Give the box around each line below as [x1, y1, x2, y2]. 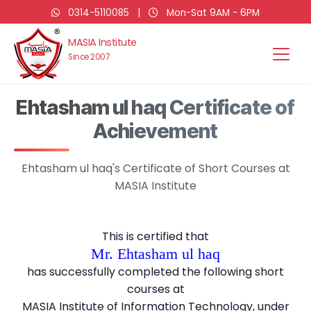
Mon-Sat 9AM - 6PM [164, 6, 260, 19]
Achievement [93, 119, 218, 143]
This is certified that [102, 228, 209, 244]
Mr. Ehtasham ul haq [91, 245, 220, 262]
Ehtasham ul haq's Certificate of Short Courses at [21, 160, 290, 176]
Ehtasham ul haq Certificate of [16, 95, 295, 119]
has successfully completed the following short [27, 264, 284, 280]
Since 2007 [68, 51, 109, 62]
